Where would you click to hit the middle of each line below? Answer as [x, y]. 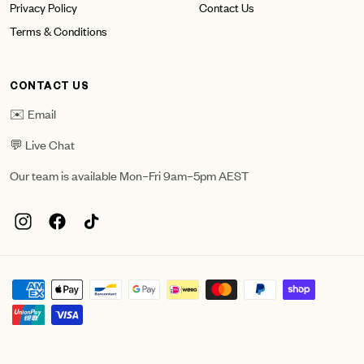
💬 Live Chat [42, 144]
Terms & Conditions [58, 30]
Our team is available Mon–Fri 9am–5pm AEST [129, 175]
